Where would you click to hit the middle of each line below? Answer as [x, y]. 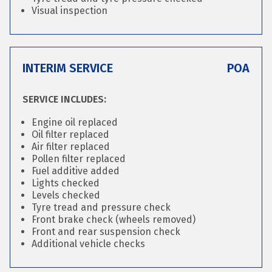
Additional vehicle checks [88, 244]
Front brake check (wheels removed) [114, 219]
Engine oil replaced [75, 122]
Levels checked [66, 195]
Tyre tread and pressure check [101, 207]
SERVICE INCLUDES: [64, 99]
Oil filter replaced [70, 134]
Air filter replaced [71, 147]
